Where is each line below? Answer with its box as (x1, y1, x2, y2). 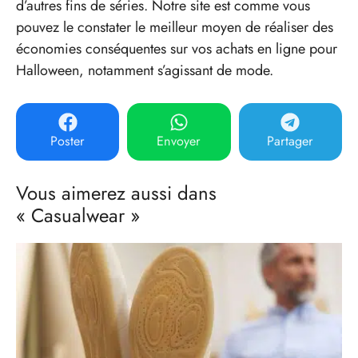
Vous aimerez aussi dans (16, 178, 217, 207)
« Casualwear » (16, 201, 140, 229)
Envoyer (157, 131, 201, 150)
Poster (50, 131, 86, 150)
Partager (267, 131, 314, 150)
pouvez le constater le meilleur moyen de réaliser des (16, 16, 333, 38)
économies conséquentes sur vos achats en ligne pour (16, 38, 337, 59)
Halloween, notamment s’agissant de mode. (16, 59, 273, 81)
